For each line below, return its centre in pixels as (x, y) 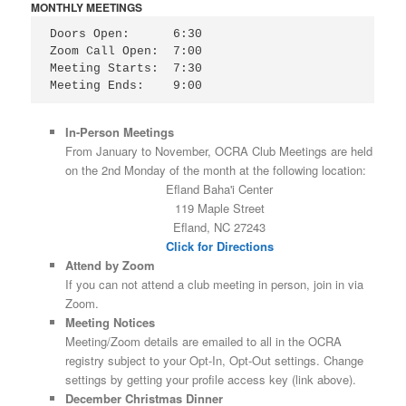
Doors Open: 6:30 (126, 34)
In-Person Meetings (119, 131)
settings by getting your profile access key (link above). (210, 379)
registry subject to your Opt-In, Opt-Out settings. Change (214, 360)
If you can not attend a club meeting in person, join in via (214, 284)
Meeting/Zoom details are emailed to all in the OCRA (203, 341)
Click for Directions (219, 246)
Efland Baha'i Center (220, 188)
